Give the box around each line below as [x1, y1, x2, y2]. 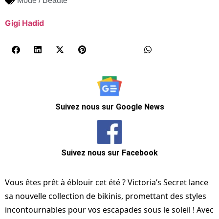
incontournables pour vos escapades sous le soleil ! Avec [5, 204, 214, 216]
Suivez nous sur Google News [55, 102, 164, 111]
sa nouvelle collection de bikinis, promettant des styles [5, 191, 206, 202]
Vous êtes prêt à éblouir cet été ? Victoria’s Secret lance [5, 177, 208, 188]
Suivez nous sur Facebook [61, 148, 158, 157]
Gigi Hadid [5, 18, 44, 28]
